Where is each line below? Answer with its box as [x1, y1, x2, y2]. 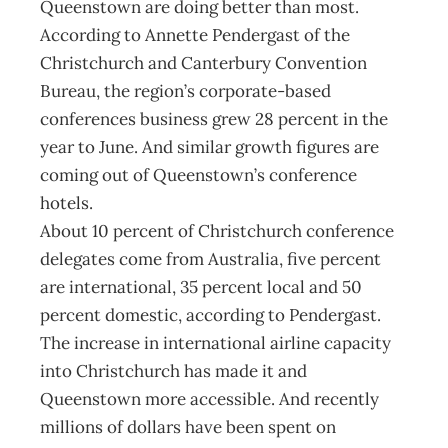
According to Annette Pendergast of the [40, 24, 350, 46]
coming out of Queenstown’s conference [40, 164, 357, 186]
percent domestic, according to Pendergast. [40, 304, 381, 326]
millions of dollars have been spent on [40, 416, 336, 438]
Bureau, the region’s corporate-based [40, 80, 331, 102]
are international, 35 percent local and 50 [40, 276, 362, 298]
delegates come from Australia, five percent [40, 248, 381, 270]
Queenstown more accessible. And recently [40, 388, 379, 410]
